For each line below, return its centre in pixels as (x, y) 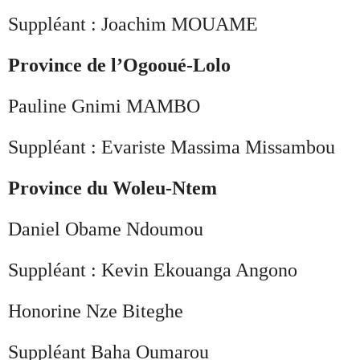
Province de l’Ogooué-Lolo (119, 65)
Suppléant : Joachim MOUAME (133, 24)
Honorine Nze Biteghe (96, 311)
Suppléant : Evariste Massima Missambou (172, 147)
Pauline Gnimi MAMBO (104, 106)
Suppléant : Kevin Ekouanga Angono (153, 270)
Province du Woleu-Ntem (112, 188)
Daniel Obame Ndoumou (106, 229)
